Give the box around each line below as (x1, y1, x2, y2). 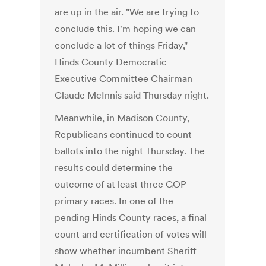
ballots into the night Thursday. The (55, 145, 205, 157)
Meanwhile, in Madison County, (55, 112, 190, 124)
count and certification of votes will (55, 228, 207, 240)
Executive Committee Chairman (55, 72, 193, 85)
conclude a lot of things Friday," (55, 39, 188, 52)
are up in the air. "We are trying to (55, 6, 199, 18)
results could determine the (55, 161, 173, 174)
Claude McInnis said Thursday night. (55, 89, 210, 102)
